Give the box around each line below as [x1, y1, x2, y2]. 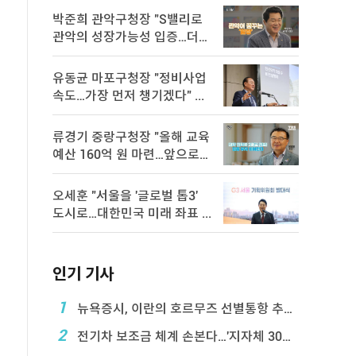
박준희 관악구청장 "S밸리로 [52, 12, 203, 27]
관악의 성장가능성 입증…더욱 [52, 29, 211, 44]
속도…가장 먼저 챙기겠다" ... [52, 88, 204, 103]
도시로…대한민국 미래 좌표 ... [202, 206, 211, 221]
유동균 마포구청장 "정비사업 [52, 71, 207, 86]
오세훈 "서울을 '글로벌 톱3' [52, 188, 198, 203]
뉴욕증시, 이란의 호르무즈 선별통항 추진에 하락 [74, 301, 284, 316]
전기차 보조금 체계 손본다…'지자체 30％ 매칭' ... [74, 329, 282, 344]
